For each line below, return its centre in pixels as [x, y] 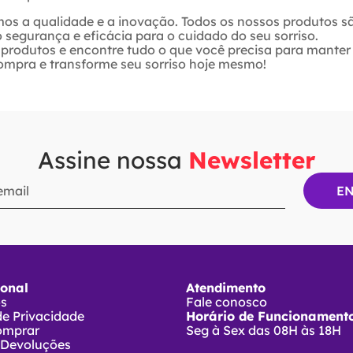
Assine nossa [113, 160]
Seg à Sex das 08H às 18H [264, 331]
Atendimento [226, 288]
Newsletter [252, 160]
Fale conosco [227, 302]
